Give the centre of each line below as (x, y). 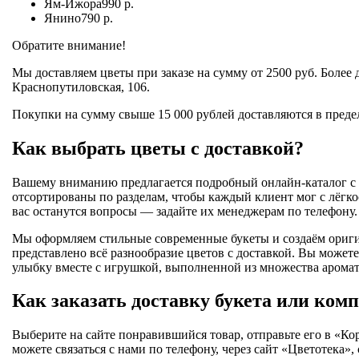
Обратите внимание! (69, 45)
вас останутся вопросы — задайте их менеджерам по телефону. (185, 211)
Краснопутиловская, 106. (81, 87)
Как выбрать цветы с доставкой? (158, 148)
